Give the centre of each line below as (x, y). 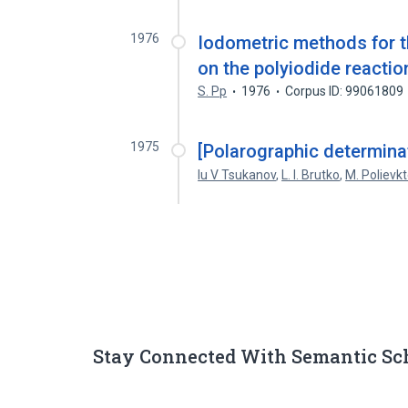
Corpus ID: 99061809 (345, 91)
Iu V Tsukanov (237, 175)
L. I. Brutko (311, 175)
